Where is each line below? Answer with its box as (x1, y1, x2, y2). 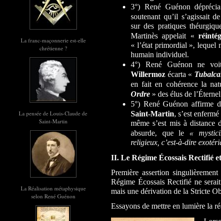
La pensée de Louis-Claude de (19, 110, 87, 117)
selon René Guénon (31, 192, 75, 200)
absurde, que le (131, 128, 189, 138)
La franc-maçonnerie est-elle (20, 37, 86, 44)
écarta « (165, 70, 194, 78)
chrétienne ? (39, 44, 67, 52)
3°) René (131, 2, 165, 11)
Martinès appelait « (131, 31, 199, 40)
